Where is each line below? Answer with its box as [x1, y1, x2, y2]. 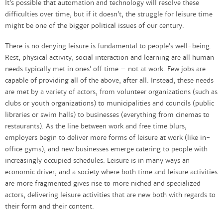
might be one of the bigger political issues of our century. [5, 22, 184, 30]
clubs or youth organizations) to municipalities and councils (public [5, 100, 214, 108]
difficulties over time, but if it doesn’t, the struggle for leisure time [5, 10, 213, 19]
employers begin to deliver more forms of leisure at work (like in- [5, 134, 211, 142]
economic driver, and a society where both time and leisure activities [5, 168, 218, 177]
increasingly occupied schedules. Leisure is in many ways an [5, 157, 190, 165]
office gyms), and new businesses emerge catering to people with [5, 145, 208, 154]
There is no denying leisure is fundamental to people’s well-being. [5, 42, 212, 51]
